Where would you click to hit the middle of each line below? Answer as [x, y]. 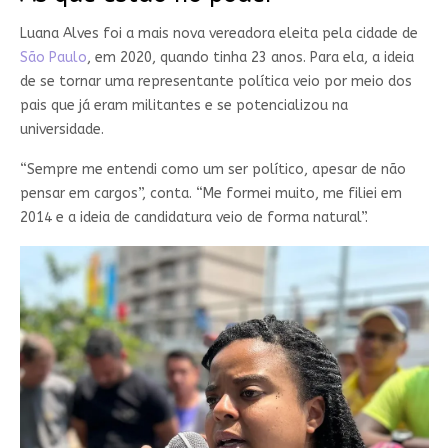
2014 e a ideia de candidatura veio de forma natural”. [193, 217]
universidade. [61, 129]
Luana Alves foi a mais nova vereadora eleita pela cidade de [218, 33]
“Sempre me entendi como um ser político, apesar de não [212, 169]
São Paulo [53, 57]
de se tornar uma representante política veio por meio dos [215, 81]
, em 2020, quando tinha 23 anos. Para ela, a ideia [250, 57]
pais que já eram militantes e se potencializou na [183, 105]
